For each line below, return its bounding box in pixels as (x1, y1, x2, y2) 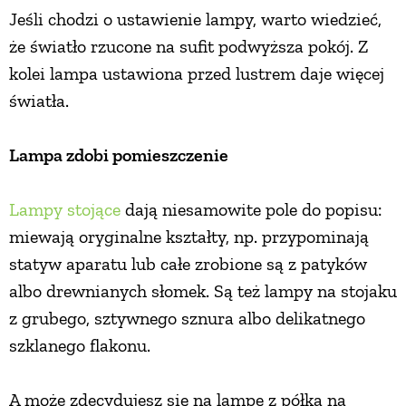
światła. (9, 89, 78, 111)
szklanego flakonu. (9, 333, 159, 356)
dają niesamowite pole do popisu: (121, 198, 382, 220)
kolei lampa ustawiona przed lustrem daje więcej (9, 62, 384, 84)
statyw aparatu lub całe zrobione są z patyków (9, 252, 367, 275)
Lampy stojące (9, 198, 121, 220)
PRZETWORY (150, 20, 256, 41)
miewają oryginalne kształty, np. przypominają (9, 225, 369, 247)
